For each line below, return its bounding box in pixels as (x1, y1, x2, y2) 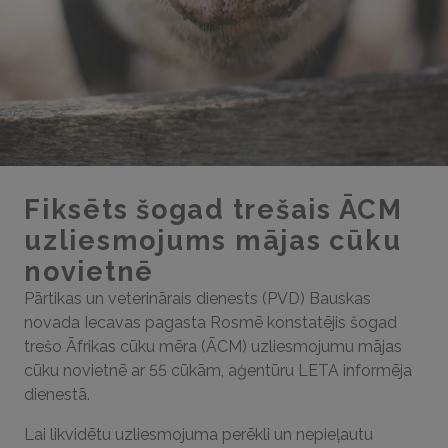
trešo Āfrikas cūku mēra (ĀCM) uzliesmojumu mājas (24, 337, 402, 356)
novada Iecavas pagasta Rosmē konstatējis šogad (24, 313, 397, 332)
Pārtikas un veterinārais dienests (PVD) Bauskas (24, 289, 371, 308)
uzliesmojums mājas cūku (24, 225, 402, 256)
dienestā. (24, 385, 90, 404)
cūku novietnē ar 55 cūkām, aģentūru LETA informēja (24, 361, 412, 380)
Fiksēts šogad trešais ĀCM (24, 194, 403, 225)
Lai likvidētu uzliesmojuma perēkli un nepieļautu (24, 425, 373, 444)
